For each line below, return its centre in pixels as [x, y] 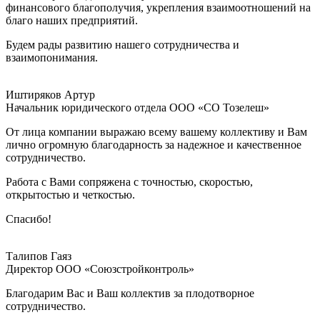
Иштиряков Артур [50, 95]
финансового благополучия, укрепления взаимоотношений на [158, 8]
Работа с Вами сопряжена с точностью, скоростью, [129, 182]
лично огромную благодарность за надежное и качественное [154, 145]
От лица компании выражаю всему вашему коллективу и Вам [156, 132]
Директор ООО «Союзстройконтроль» [100, 269]
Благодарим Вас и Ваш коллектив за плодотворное [130, 294]
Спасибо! [29, 219]
